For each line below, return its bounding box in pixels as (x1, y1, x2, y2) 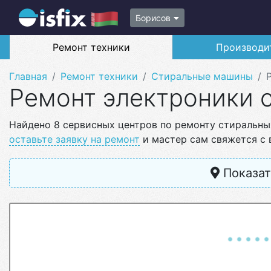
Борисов (135, 12, 171, 23)
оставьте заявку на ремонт (9, 133, 140, 145)
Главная (9, 70, 47, 82)
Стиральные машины (151, 70, 253, 82)
